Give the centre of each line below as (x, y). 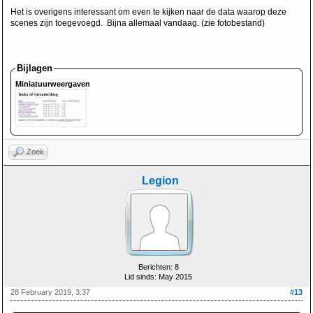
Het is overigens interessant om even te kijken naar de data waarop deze (148, 12)
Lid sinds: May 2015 (158, 277)
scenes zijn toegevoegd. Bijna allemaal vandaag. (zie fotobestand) (138, 23)
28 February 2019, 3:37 (50, 292)
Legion (160, 181)
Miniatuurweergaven (53, 84)
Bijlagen (35, 68)
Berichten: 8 (158, 267)
